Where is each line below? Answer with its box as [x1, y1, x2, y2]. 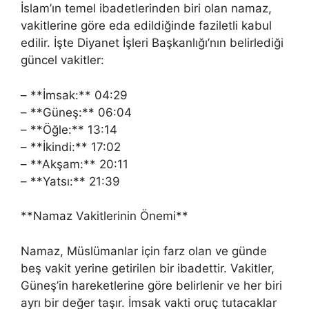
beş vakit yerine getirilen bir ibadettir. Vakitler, [21, 261, 275, 275]
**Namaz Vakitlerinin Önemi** [21, 209, 188, 223]
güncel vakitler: [21, 53, 104, 67]
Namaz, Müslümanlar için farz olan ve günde [21, 243, 267, 258]
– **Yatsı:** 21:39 [21, 174, 120, 188]
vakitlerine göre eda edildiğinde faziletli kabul [21, 19, 272, 32]
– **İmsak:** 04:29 [21, 88, 128, 102]
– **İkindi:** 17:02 [21, 139, 121, 154]
